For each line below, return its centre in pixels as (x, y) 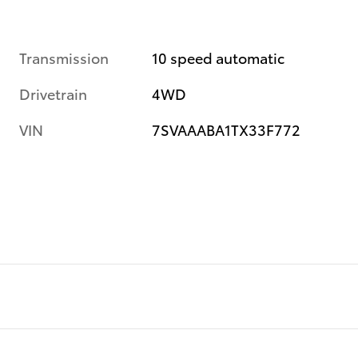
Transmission (64, 57)
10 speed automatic (219, 57)
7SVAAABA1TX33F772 (227, 129)
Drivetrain (53, 93)
